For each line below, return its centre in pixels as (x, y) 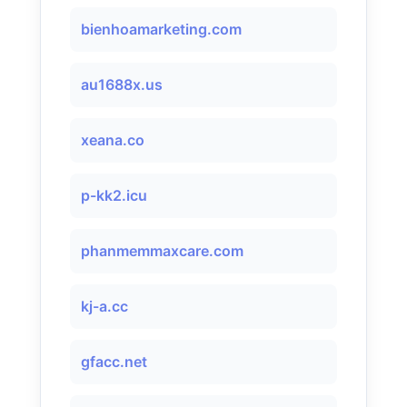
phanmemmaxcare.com (162, 251)
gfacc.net (114, 362)
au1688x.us (122, 84)
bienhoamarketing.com (161, 29)
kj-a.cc (104, 306)
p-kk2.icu (114, 195)
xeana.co (113, 140)
